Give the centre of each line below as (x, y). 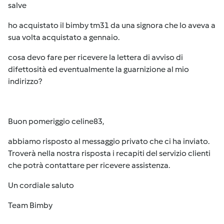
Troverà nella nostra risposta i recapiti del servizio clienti (109, 153)
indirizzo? (25, 81)
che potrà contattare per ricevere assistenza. (89, 165)
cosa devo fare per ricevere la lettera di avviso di (95, 57)
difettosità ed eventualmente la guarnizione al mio (98, 69)
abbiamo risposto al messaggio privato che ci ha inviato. (109, 141)
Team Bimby (30, 205)
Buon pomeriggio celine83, (56, 121)
